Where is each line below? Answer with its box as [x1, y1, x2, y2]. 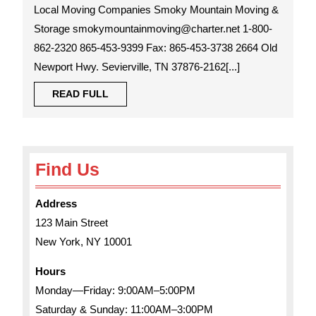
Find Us [35, 159, 99, 179]
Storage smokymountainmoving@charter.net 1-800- [34, 23, 272, 35]
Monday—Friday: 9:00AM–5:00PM [35, 284, 195, 296]
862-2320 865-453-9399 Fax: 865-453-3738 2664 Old [34, 42, 277, 54]
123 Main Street [35, 217, 108, 229]
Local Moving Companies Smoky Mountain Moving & [34, 4, 279, 16]
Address [35, 197, 77, 209]
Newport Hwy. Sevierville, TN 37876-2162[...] [34, 61, 240, 73]
